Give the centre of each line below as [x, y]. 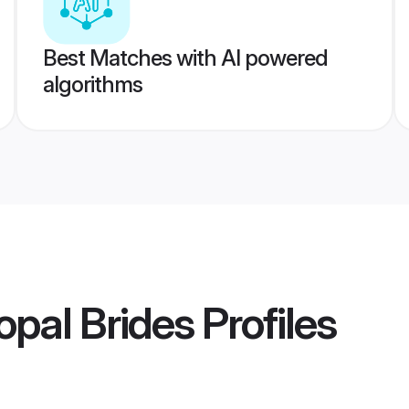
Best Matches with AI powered [185, 58]
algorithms [92, 84]
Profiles [265, 323]
